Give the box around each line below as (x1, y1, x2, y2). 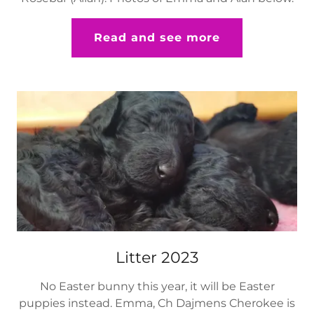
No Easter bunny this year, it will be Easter (39, 280, 275, 294)
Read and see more (93, 31, 221, 45)
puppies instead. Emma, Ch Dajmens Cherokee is (19, 296, 295, 310)
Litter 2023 (116, 248, 198, 268)
